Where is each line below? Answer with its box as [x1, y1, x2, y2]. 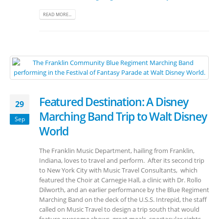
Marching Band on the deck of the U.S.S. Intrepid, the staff [39, 195, 207, 204]
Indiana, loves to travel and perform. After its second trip [39, 155, 204, 165]
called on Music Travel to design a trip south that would [39, 204, 199, 214]
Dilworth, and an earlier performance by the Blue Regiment [39, 185, 209, 194]
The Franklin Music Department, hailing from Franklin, [39, 146, 195, 155]
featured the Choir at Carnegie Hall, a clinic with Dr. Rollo [39, 175, 201, 184]
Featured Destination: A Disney [39, 93, 188, 109]
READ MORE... [43, 11, 72, 18]
